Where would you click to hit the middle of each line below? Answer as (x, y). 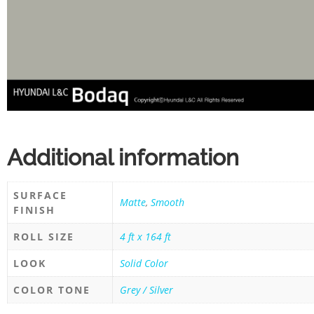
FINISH (34, 210)
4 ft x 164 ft (145, 236)
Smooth (168, 202)
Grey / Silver (146, 289)
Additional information (123, 157)
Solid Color (144, 263)
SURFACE (40, 195)
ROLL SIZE (44, 236)
